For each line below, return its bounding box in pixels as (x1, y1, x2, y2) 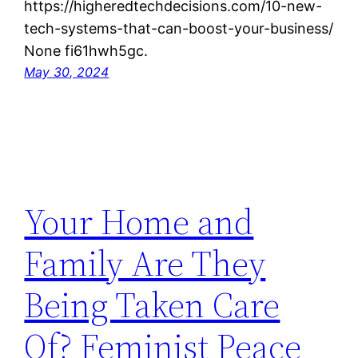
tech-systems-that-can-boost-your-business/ (24, 20, 334, 38)
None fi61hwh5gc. (24, 42, 149, 60)
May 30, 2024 (24, 64, 109, 81)
